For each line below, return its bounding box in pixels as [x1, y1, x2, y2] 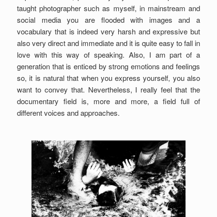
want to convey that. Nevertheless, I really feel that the [17, 84, 200, 94]
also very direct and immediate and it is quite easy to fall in [17, 38, 200, 48]
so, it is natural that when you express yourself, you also [17, 73, 200, 83]
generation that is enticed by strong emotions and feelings [17, 61, 200, 71]
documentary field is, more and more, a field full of [17, 96, 200, 106]
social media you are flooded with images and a [17, 15, 200, 25]
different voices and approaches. [17, 108, 120, 118]
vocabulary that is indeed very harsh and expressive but [17, 26, 200, 36]
